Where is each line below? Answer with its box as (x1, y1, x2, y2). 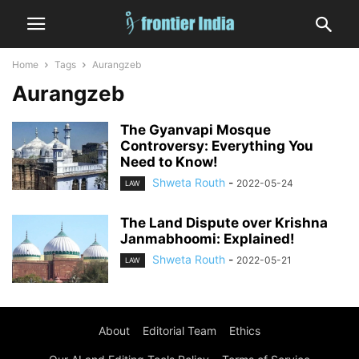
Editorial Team (143, 324, 216, 338)
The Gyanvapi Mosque (120, 122, 271, 138)
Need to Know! (120, 154, 218, 170)
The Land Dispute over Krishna (120, 215, 328, 232)
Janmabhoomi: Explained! (120, 231, 295, 248)
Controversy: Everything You (120, 138, 313, 154)
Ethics (229, 324, 260, 338)
